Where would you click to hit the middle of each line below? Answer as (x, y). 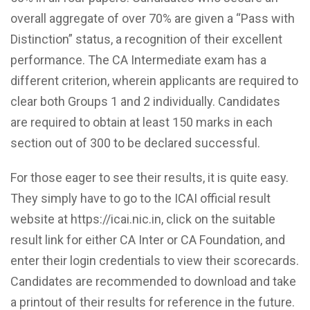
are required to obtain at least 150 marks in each (142, 122)
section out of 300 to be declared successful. (135, 143)
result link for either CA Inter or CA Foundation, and (148, 239)
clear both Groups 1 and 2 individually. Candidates (145, 101)
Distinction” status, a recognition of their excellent (146, 39)
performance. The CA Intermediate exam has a (138, 60)
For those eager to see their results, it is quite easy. (149, 177)
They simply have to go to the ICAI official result (140, 198)
